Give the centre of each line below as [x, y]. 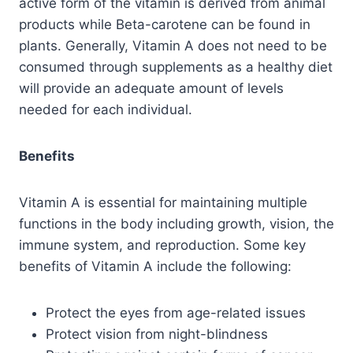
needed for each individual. [106, 109]
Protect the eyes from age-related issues [176, 312]
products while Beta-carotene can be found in [165, 24]
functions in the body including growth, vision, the [176, 223]
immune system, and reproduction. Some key [162, 245]
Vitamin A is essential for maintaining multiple [163, 202]
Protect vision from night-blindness [157, 334]
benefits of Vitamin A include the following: [155, 266]
